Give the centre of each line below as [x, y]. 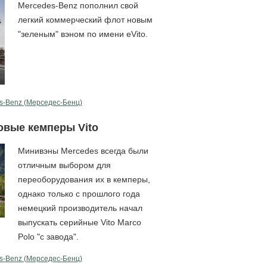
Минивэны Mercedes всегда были [83, 150]
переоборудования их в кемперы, [84, 179]
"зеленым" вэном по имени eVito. [83, 34]
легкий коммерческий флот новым [85, 19]
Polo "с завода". [48, 236]
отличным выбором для [64, 165]
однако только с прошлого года [79, 193]
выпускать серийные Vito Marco [79, 222]
